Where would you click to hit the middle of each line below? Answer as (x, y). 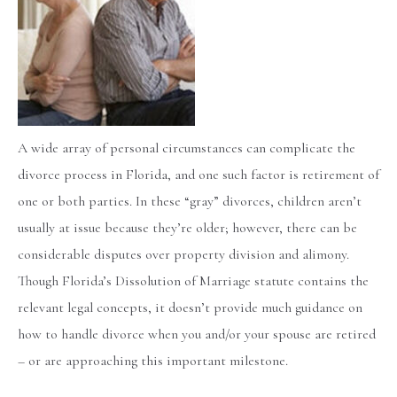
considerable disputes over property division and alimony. (183, 255)
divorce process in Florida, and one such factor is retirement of (198, 175)
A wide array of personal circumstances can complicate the (187, 148)
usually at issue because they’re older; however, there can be (187, 228)
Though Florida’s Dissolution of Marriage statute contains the (193, 281)
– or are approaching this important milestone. (153, 361)
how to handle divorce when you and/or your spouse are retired (197, 335)
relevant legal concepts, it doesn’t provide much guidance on (190, 308)
